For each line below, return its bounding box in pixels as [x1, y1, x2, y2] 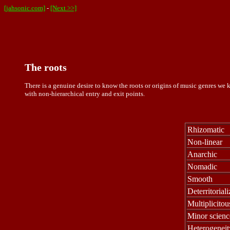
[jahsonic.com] [4, 4, 45, 12]
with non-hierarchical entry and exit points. [25, 90, 145, 98]
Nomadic [187, 162, 217, 171]
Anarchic [187, 150, 219, 159]
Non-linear [187, 138, 222, 147]
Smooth [187, 175, 215, 184]
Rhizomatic [187, 125, 226, 135]
